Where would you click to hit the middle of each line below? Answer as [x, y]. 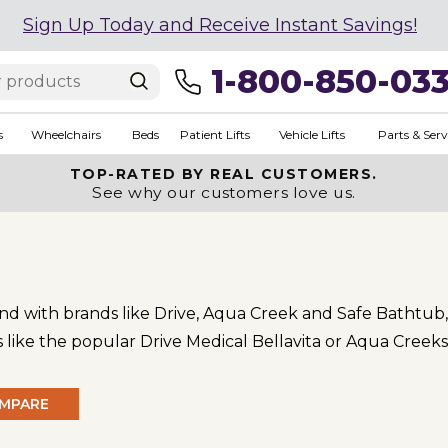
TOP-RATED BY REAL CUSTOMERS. [223, 174]
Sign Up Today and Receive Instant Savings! [220, 25]
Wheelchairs [65, 134]
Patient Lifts [214, 134]
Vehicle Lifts [311, 134]
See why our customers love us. [224, 192]
